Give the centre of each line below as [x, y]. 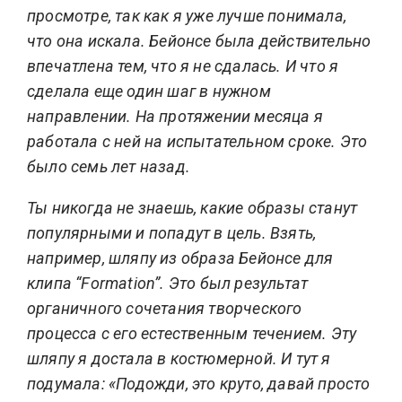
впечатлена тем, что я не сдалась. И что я [183, 66]
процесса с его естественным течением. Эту [192, 333]
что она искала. [88, 40]
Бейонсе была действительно [260, 40]
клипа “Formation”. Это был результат [168, 283]
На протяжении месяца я [227, 116]
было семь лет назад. [109, 166]
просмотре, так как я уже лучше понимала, [187, 15]
